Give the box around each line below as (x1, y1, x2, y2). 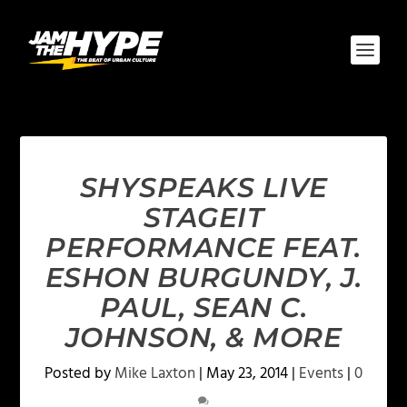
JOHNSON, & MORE (65, 321, 342, 354)
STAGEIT (143, 201, 264, 234)
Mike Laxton (114, 362, 195, 386)
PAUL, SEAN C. (99, 291, 308, 324)
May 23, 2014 (206, 362, 288, 386)
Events (299, 362, 343, 386)
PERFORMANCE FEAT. (45, 231, 362, 264)
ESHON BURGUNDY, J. (45, 261, 362, 294)
